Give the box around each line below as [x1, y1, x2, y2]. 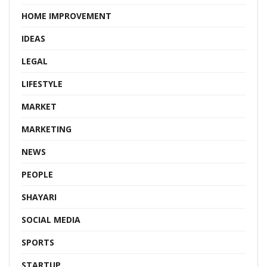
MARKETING [21, 123, 72, 135]
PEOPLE [21, 169, 53, 180]
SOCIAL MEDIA [21, 214, 80, 225]
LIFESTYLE [21, 78, 63, 89]
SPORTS [21, 237, 54, 248]
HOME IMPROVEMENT [21, 10, 111, 21]
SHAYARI [21, 191, 57, 203]
